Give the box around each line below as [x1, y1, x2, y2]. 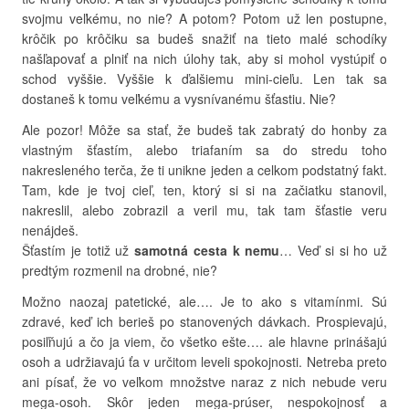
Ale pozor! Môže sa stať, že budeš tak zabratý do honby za [22, 121, 387, 139]
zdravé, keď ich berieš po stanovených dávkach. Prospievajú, [22, 312, 387, 330]
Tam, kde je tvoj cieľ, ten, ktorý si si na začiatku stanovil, [22, 181, 387, 199]
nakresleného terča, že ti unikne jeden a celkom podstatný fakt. [22, 161, 387, 179]
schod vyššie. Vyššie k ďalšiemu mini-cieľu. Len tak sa [22, 69, 387, 88]
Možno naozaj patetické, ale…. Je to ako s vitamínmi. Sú [22, 292, 387, 310]
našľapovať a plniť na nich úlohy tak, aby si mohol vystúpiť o [22, 49, 387, 68]
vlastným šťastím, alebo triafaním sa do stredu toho [22, 141, 387, 159]
